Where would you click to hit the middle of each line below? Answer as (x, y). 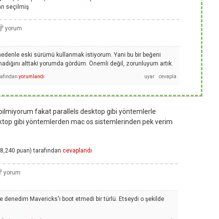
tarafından (47, 151)
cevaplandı (77, 151)
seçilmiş (17, 7)
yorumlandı (32, 76)
